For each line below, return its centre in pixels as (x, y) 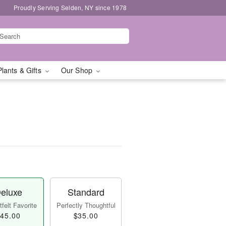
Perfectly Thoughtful (86, 205)
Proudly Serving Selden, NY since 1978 (70, 7)
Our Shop (78, 70)
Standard (86, 192)
